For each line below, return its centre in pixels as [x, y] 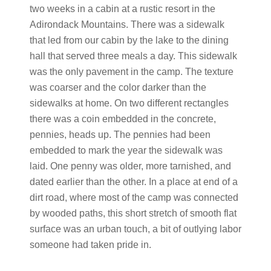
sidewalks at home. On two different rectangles [129, 103]
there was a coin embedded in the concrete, [122, 119]
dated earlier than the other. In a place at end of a [133, 182]
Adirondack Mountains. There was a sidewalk [127, 24]
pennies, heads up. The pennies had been [120, 135]
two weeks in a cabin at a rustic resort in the [122, 9]
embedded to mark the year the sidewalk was [126, 150]
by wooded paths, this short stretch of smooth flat [133, 213]
